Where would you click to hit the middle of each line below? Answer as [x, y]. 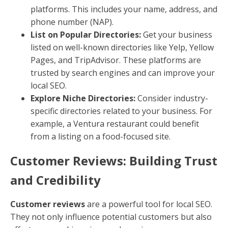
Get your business [177, 35]
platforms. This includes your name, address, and [124, 9]
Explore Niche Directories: [83, 98]
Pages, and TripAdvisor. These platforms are [116, 60]
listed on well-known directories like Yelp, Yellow [122, 48]
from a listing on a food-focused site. [101, 137]
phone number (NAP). [72, 22]
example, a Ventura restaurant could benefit [115, 124]
